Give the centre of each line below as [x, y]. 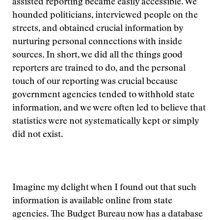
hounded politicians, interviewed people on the [105, 16]
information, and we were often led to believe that [109, 109]
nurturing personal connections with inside [97, 42]
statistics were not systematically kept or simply [106, 122]
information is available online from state [92, 201]
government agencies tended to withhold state [103, 95]
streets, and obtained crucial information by [98, 29]
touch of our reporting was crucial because [95, 82]
